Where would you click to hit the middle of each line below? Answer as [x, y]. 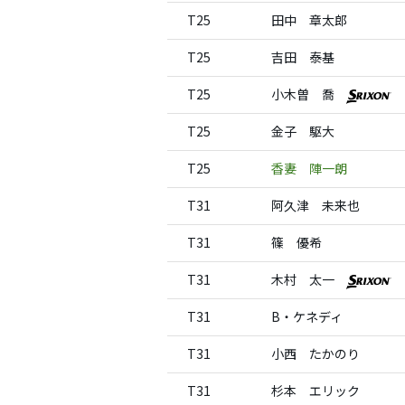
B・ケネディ [307, 316]
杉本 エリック [316, 391]
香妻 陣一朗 [309, 168]
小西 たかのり [316, 353]
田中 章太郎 [309, 20]
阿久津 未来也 [316, 205]
